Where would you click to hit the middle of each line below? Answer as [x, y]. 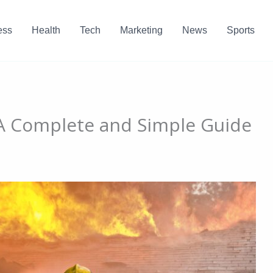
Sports [240, 30]
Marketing [141, 30]
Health [46, 30]
